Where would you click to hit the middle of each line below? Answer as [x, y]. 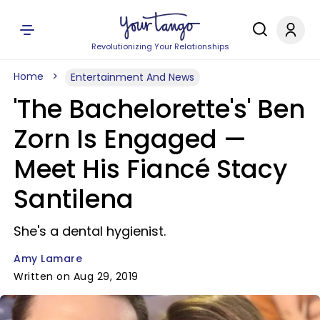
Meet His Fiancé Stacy [150, 169]
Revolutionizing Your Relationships [160, 46]
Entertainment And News [132, 77]
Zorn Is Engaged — [130, 139]
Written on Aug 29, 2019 [76, 276]
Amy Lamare [48, 259]
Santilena [74, 199]
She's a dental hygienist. [90, 231]
